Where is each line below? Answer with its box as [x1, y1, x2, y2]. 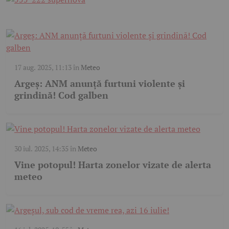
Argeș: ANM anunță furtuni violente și [14, 77, 185, 90]
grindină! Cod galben [14, 89, 108, 102]
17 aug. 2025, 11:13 [14, 62, 72, 73]
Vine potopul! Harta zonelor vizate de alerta [14, 158, 211, 171]
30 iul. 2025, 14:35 [14, 144, 68, 154]
